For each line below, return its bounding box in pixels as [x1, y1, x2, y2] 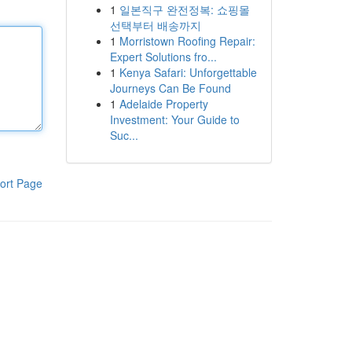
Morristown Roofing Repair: [119, 33, 255, 49]
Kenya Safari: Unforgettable [119, 64, 257, 80]
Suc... [109, 127, 138, 143]
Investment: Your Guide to [109, 112, 240, 127]
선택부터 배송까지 [109, 17, 201, 33]
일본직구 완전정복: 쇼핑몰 [119, 2, 250, 17]
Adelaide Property [119, 96, 208, 112]
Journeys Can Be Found [109, 80, 231, 96]
